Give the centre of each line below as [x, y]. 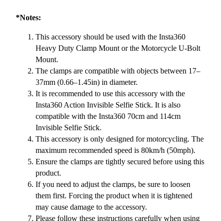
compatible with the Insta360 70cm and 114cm [108, 116]
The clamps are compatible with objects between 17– [118, 71]
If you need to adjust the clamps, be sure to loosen [113, 184]
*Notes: [28, 17]
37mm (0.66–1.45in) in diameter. [87, 82]
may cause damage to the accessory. [91, 207]
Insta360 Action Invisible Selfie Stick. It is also [108, 105]
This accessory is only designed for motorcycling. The [120, 139]
